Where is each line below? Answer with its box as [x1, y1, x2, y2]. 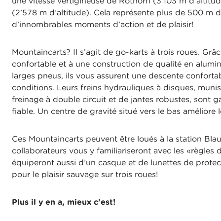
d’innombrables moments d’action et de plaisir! [12, 19, 193, 30]
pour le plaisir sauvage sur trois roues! [12, 169, 158, 180]
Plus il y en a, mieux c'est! [12, 197, 115, 207]
